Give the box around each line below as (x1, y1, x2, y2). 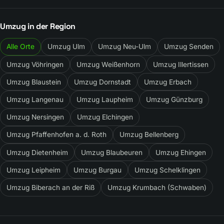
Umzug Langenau (6, 95, 63, 103)
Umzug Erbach (144, 77, 191, 86)
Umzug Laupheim (76, 95, 133, 103)
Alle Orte (6, 42, 34, 51)
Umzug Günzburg (146, 95, 202, 103)
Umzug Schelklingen (134, 165, 200, 174)
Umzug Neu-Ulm (98, 42, 151, 51)
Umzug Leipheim (6, 165, 60, 174)
